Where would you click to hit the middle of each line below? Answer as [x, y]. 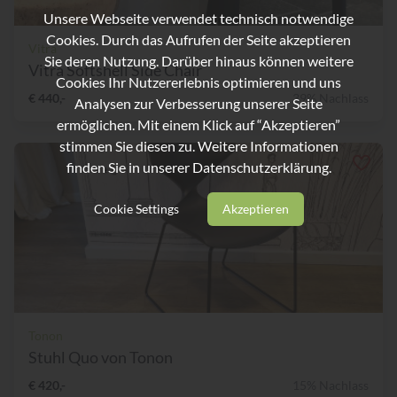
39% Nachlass [331, 98]
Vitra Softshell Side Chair [115, 70]
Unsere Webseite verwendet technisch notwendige [198, 18]
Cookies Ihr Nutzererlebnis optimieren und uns [198, 82]
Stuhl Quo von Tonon [101, 358]
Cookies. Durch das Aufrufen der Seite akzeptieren [198, 39]
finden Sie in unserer [129, 167]
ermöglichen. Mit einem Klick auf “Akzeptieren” [198, 124]
